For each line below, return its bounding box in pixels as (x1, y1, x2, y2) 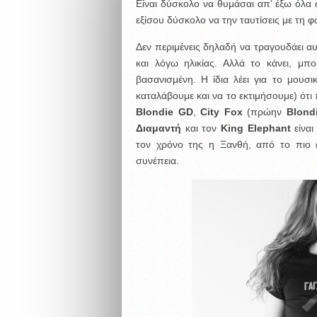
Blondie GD (135, 106, 193, 117)
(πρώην (242, 106, 287, 117)
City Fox (200, 106, 243, 117)
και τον (180, 122, 221, 134)
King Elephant (221, 122, 291, 134)
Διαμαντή (135, 122, 181, 134)
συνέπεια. (135, 155, 179, 166)
